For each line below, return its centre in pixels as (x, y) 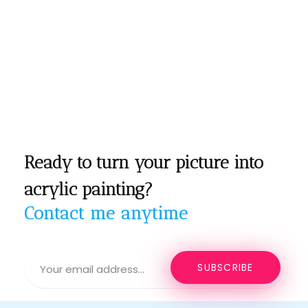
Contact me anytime (106, 213)
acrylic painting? (88, 189)
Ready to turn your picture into (144, 162)
